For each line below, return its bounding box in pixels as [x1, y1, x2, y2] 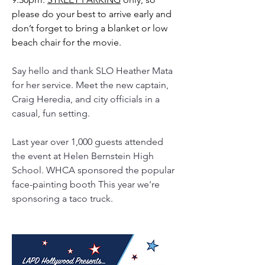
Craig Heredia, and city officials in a [12, 93, 160, 105]
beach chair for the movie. [12, 37, 126, 48]
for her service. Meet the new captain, [12, 79, 169, 91]
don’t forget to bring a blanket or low [12, 22, 167, 34]
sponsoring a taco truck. [12, 193, 115, 204]
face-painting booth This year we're [12, 179, 160, 190]
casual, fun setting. [12, 108, 90, 119]
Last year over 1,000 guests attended [12, 136, 163, 147]
